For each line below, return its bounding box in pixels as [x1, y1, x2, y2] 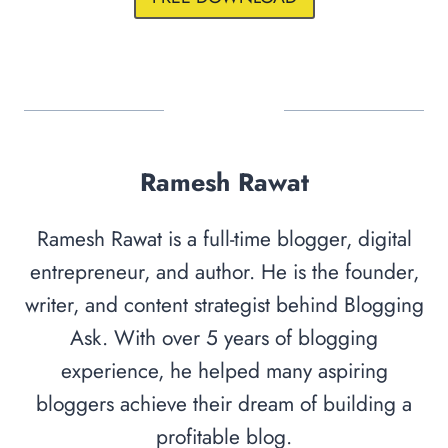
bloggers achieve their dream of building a [36, 388, 412, 419]
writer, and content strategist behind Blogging [24, 289, 424, 320]
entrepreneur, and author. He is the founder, [29, 256, 419, 287]
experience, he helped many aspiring [60, 355, 388, 386]
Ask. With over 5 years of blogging [70, 322, 378, 353]
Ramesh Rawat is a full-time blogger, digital [36, 223, 412, 254]
